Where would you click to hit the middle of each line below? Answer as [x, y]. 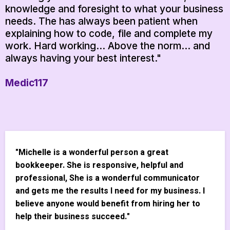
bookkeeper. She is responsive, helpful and [99, 166]
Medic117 [27, 83]
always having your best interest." [83, 59]
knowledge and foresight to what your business [114, 9]
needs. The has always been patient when [101, 22]
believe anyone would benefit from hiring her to [108, 204]
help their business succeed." [73, 217]
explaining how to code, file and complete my [109, 34]
